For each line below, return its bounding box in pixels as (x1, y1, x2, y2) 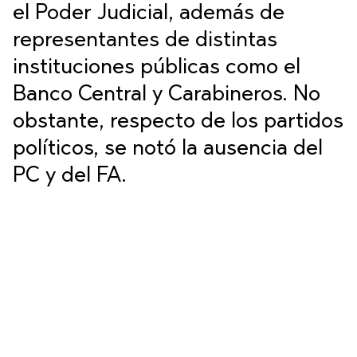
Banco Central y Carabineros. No (13, 84, 320, 106)
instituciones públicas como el (13, 57, 300, 79)
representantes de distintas (13, 29, 277, 52)
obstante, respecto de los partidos (13, 111, 343, 133)
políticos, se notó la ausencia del (13, 138, 323, 160)
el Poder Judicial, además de (13, 2, 284, 25)
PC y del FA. (13, 165, 132, 187)
